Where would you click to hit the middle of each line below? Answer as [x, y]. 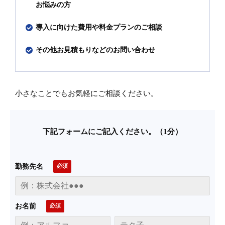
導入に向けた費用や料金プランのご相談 [99, 27]
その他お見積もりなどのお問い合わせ [96, 50]
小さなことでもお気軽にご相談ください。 [87, 93]
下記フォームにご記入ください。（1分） [113, 132]
